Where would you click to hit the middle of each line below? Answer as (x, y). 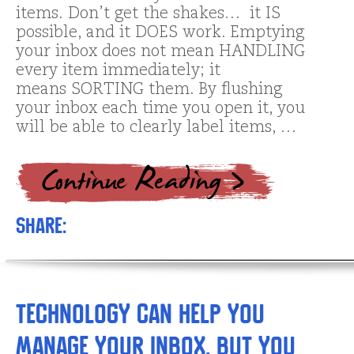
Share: (41, 225)
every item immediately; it (118, 71)
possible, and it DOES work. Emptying (160, 33)
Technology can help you (140, 314)
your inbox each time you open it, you (160, 109)
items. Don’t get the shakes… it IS (148, 14)
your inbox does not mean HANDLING (160, 52)
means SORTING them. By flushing (149, 90)
